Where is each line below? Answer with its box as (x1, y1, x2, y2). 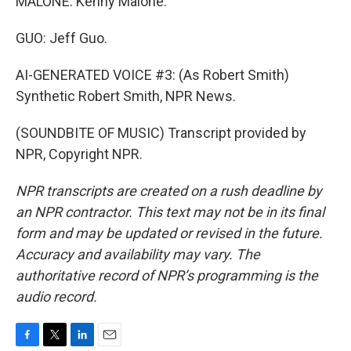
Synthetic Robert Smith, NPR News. (16, 88, 236, 104)
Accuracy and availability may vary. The (16, 246, 260, 262)
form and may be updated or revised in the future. (16, 225, 323, 241)
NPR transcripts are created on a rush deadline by (16, 183, 322, 199)
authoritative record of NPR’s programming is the (16, 267, 318, 284)
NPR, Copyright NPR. (16, 146, 143, 162)
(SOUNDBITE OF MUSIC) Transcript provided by (16, 125, 306, 141)
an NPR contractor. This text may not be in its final (16, 204, 324, 220)
